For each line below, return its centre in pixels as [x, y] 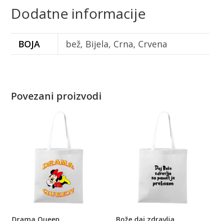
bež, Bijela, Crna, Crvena [117, 44]
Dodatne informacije [78, 14]
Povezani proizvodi [56, 96]
